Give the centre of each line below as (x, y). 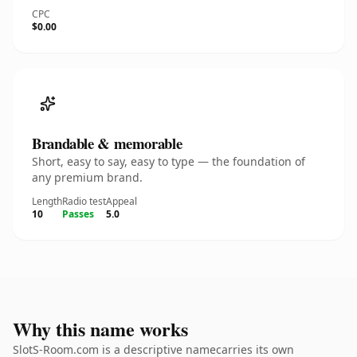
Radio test (84, 201)
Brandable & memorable (107, 143)
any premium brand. (87, 177)
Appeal (122, 201)
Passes (78, 214)
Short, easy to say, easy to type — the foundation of (169, 161)
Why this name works (100, 329)
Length (47, 201)
